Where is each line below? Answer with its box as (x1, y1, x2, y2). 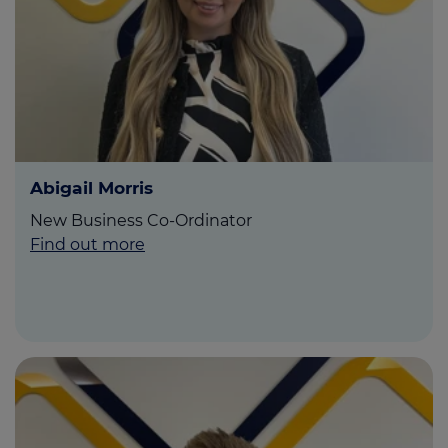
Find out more (30, 235, 145, 255)
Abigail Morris (30, 177, 153, 199)
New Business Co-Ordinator (30, 211, 252, 231)
